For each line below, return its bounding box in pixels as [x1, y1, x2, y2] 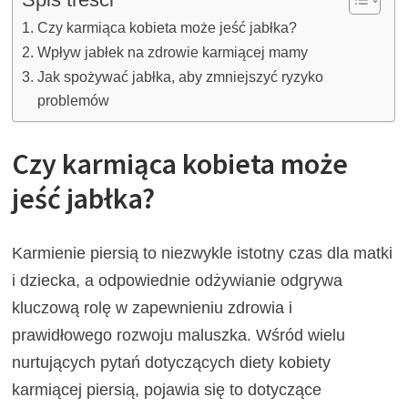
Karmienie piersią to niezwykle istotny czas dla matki [12, 244, 393, 263]
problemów [36, 92, 109, 109]
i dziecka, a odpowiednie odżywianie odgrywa [12, 271, 343, 291]
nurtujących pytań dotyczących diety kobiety [12, 353, 331, 372]
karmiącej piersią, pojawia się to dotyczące [12, 381, 322, 400]
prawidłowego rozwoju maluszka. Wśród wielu [12, 326, 346, 345]
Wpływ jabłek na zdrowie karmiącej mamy [36, 44, 308, 61]
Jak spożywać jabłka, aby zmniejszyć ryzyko [36, 68, 323, 86]
